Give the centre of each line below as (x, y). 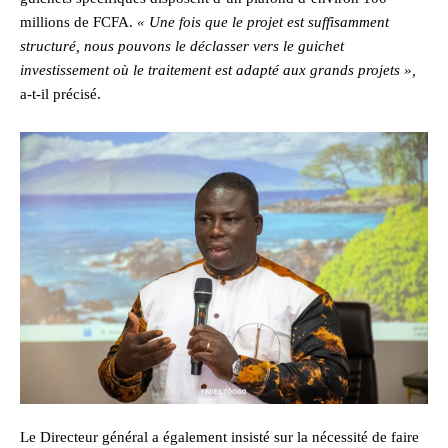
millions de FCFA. (78, 22)
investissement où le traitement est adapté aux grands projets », (218, 70)
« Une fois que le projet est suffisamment (263, 22)
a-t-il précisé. (60, 94)
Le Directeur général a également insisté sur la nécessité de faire (219, 436)
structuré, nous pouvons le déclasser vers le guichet (182, 46)
